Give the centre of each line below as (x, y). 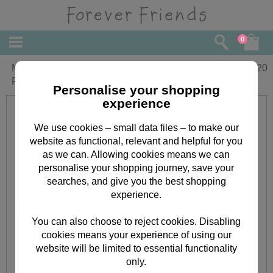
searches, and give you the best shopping (136, 181)
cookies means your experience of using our (136, 235)
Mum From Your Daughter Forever (85, 68)
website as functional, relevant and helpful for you (136, 141)
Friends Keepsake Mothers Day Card (91, 81)
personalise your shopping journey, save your (136, 168)
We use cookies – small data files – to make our (136, 127)
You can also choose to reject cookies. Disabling (136, 221)
